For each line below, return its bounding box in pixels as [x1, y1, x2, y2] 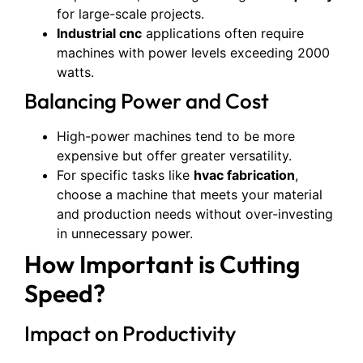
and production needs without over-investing [57, 206, 333, 222]
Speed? [24, 278, 105, 309]
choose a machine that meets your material [57, 186, 322, 203]
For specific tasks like [57, 167, 194, 183]
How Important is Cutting [24, 249, 300, 280]
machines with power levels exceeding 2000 [57, 45, 330, 61]
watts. [57, 64, 94, 80]
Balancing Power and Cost [24, 88, 269, 114]
